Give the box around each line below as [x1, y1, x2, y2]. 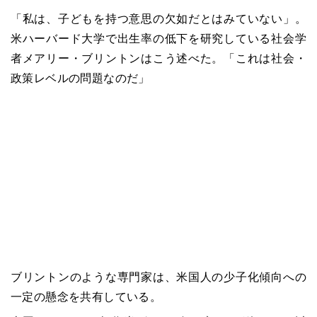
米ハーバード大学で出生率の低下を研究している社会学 [11, 32, 306, 45]
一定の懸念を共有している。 [11, 290, 162, 303]
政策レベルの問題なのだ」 [11, 71, 150, 84]
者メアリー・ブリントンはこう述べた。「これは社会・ [11, 52, 306, 64]
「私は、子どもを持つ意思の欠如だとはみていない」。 [11, 12, 306, 25]
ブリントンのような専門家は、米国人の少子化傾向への [11, 270, 306, 283]
